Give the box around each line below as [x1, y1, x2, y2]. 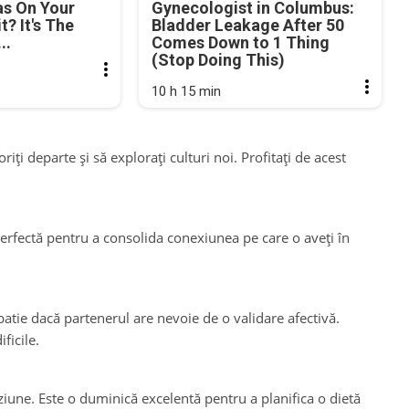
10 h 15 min [152, 82, 222, 100]
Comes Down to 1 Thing [152, 32, 330, 52]
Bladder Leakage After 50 [152, 15, 345, 35]
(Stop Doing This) [152, 49, 286, 69]
